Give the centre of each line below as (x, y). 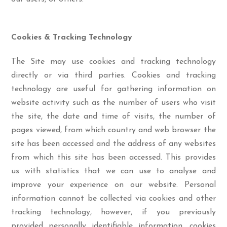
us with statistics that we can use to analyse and (113, 171)
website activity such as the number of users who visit (113, 103)
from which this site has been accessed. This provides (113, 158)
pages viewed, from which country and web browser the (113, 130)
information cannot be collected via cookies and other (113, 199)
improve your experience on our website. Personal (113, 185)
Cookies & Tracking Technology (72, 37)
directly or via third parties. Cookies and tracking (113, 75)
